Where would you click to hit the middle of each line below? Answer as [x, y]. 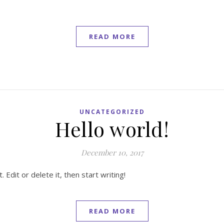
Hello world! [112, 129]
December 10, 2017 [112, 152]
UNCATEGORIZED [112, 112]
